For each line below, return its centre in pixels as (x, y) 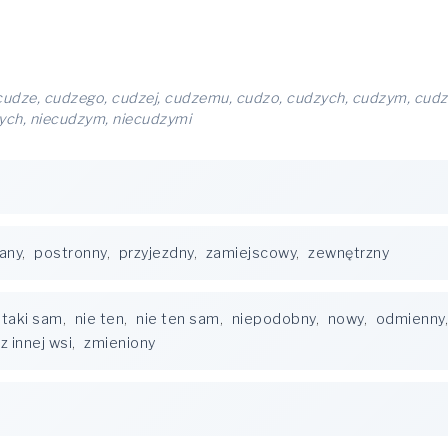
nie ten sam (178, 319)
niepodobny (273, 319)
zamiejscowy (250, 253)
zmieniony (120, 343)
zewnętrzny (348, 253)
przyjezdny (156, 253)
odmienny (410, 319)
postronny (70, 253)
